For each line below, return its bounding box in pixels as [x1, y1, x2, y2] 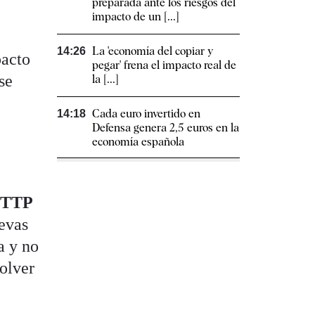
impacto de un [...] [92, 10, 179, 24]
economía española [92, 135, 184, 149]
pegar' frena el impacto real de [92, 58, 236, 72]
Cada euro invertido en [92, 107, 200, 121]
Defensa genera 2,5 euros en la [92, 121, 239, 135]
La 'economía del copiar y [92, 44, 213, 58]
